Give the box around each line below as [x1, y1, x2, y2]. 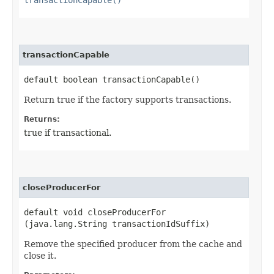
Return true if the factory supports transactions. [24, 94, 231, 105]
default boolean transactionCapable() [24, 74, 200, 84]
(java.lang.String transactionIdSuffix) [24, 218, 210, 229]
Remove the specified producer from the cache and [24, 239, 242, 249]
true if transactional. [24, 127, 111, 138]
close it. [24, 250, 56, 261]
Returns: [24, 114, 60, 124]
